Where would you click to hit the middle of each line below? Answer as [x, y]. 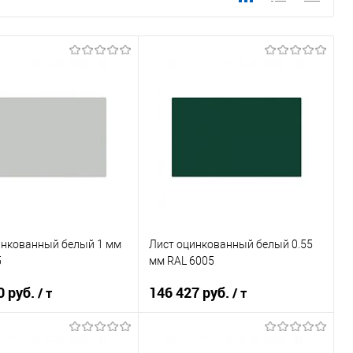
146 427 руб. [191, 293]
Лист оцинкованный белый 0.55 [231, 244]
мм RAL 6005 [182, 260]
